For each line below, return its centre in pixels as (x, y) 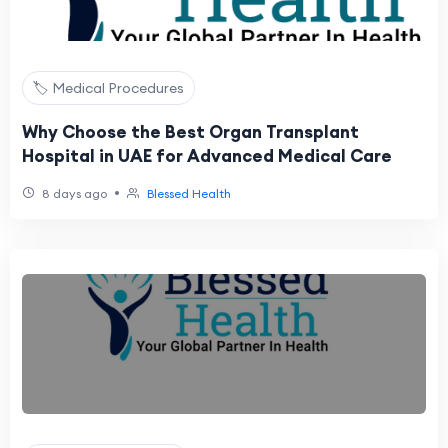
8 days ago (73, 193)
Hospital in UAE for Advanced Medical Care (207, 156)
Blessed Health (189, 193)
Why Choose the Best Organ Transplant (190, 132)
